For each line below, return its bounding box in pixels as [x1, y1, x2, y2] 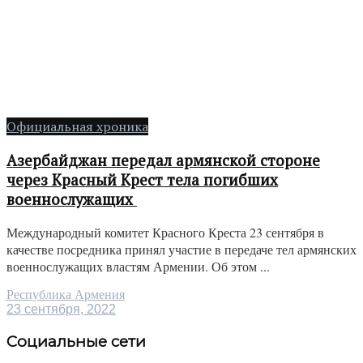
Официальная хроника [6, 117, 148, 135]
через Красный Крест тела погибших [6, 169, 278, 190]
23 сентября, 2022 [6, 302, 116, 317]
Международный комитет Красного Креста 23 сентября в [6, 224, 324, 241]
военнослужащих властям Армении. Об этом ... [6, 258, 270, 275]
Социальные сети [6, 332, 146, 352]
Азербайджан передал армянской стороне [6, 150, 320, 170]
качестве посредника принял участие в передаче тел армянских [6, 241, 357, 258]
